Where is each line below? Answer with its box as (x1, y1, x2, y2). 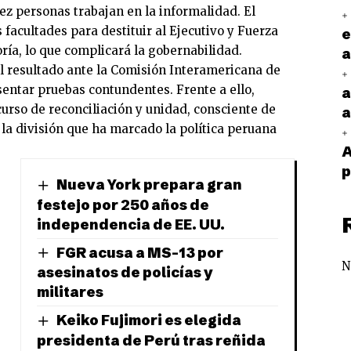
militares (36, 283, 103, 302)
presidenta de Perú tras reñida (36, 331, 266, 349)
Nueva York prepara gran (56, 175, 242, 194)
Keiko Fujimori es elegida (56, 311, 241, 330)
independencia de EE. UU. (36, 215, 225, 233)
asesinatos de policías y (36, 263, 213, 282)
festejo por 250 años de (36, 195, 209, 214)
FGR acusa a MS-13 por (56, 243, 223, 262)
